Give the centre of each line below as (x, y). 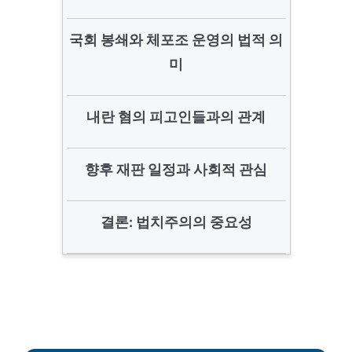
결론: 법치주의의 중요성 (176, 222)
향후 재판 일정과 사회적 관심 (176, 169)
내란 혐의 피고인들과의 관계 (176, 117)
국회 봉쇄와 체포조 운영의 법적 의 (176, 40)
